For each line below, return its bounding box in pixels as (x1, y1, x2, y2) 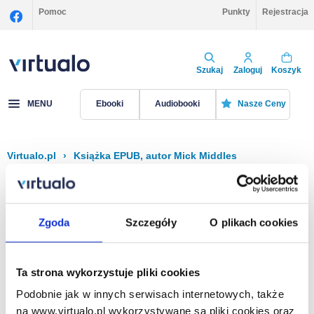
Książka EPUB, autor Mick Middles (74, 150, 237, 161)
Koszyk (271, 64, 301, 75)
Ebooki (95, 99, 123, 109)
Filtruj (64, 181, 100, 195)
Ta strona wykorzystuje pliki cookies (16, 266, 200, 278)
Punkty (222, 7, 250, 17)
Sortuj (214, 181, 250, 195)
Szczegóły (125, 216, 177, 228)
